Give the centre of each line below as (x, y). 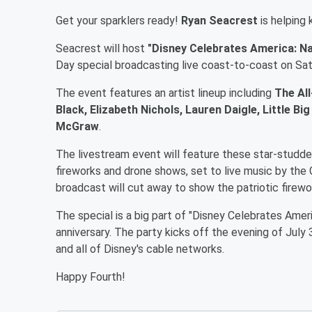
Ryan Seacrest (221, 20)
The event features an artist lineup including (165, 93)
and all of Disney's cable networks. (140, 249)
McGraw (77, 126)
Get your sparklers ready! (118, 20)
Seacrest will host (102, 48)
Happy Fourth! (91, 276)
